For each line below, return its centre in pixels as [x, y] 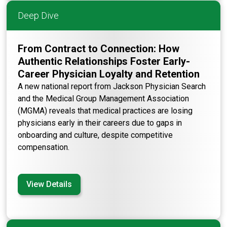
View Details [49, 184]
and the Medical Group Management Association [104, 98]
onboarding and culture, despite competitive [96, 135]
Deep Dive [39, 15]
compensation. [44, 147]
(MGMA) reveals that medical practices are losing [105, 110]
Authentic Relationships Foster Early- [104, 61]
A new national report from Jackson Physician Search [112, 86]
